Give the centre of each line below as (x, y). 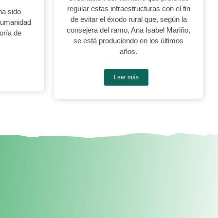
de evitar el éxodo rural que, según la (128, 19)
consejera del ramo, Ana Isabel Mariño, (129, 30)
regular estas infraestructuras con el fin (128, 9)
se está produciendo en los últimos (129, 41)
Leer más (126, 77)
